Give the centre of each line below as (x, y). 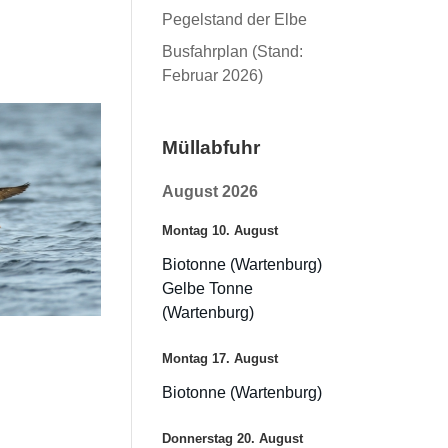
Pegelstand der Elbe (235, 19)
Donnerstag (198, 438)
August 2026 (210, 191)
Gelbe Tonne (208, 288)
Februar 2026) (213, 75)
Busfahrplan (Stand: (233, 51)
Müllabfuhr (211, 147)
